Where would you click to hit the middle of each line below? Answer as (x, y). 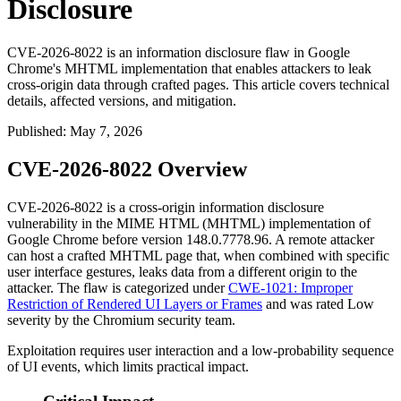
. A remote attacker (321, 240)
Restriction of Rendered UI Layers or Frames (135, 304)
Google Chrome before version (97, 240)
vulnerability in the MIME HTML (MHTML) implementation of (189, 224)
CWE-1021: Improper (290, 288)
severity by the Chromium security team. (121, 320)
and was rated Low (318, 304)
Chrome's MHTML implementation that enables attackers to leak (189, 69)
